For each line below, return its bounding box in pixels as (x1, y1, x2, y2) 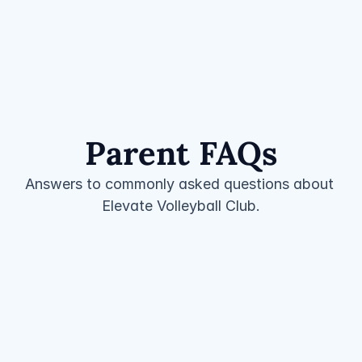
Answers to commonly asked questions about (24, 175, 334, 192)
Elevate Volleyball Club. (102, 196, 260, 214)
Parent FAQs (85, 132, 277, 174)
